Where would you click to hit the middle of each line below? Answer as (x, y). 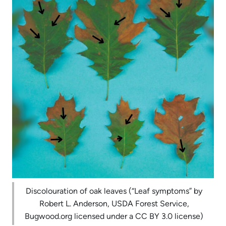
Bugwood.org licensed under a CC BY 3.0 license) (114, 216)
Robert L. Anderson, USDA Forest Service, (114, 204)
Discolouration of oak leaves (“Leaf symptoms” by (114, 191)
